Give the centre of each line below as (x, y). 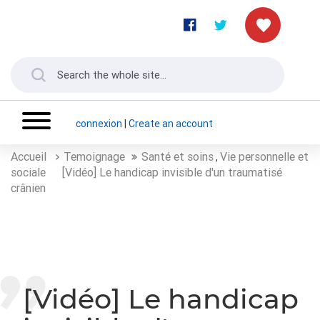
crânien (28, 187)
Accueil (30, 156)
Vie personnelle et (264, 156)
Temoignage (94, 156)
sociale (28, 172)
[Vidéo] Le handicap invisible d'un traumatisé (172, 172)
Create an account (171, 124)
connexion (99, 124)
